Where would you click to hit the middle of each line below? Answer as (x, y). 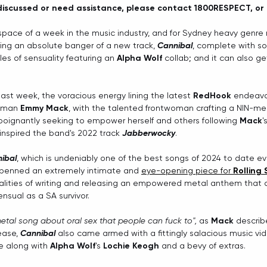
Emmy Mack (44, 108)
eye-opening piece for (187, 171)
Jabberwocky (149, 133)
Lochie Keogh (131, 246)
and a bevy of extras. (204, 246)
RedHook (213, 96)
